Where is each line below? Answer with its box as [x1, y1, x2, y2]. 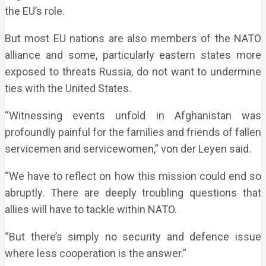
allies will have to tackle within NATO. [5, 203, 177, 216]
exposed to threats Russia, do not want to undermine [5, 65, 261, 78]
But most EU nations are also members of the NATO [5, 32, 261, 45]
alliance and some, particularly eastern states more [5, 49, 261, 61]
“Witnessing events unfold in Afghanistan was [5, 109, 261, 122]
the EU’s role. [5, 5, 65, 17]
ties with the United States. [5, 82, 131, 94]
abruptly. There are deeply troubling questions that [5, 186, 261, 199]
